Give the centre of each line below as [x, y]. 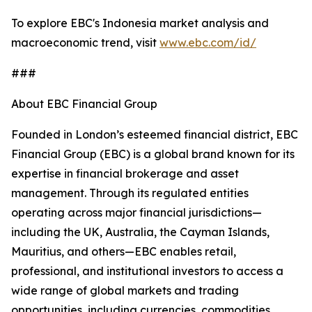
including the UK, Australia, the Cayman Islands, [140, 232]
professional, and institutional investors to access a [147, 271]
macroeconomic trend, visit [85, 43]
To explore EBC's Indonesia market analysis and [140, 23]
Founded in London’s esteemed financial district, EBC [155, 135]
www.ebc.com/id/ [208, 43]
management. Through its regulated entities [130, 193]
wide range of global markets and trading [125, 291]
